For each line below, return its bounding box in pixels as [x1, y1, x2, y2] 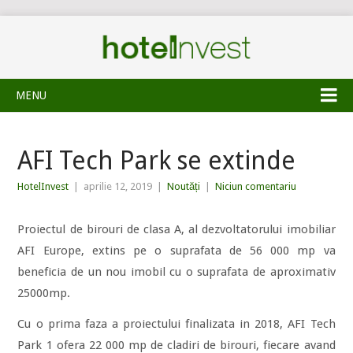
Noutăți [167, 180, 201, 192]
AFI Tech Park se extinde [17, 146, 296, 176]
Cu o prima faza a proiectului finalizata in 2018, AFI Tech [17, 317, 336, 331]
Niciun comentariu [215, 180, 297, 192]
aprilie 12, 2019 [84, 180, 153, 192]
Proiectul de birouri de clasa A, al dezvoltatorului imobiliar [17, 222, 336, 236]
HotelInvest [17, 180, 69, 192]
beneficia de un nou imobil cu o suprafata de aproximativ [17, 265, 336, 279]
